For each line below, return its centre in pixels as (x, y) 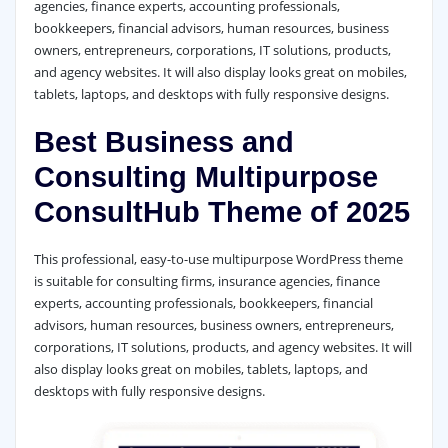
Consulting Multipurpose (205, 176)
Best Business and (163, 141)
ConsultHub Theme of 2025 (221, 211)
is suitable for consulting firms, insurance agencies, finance (206, 281)
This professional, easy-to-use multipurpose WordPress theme (218, 259)
